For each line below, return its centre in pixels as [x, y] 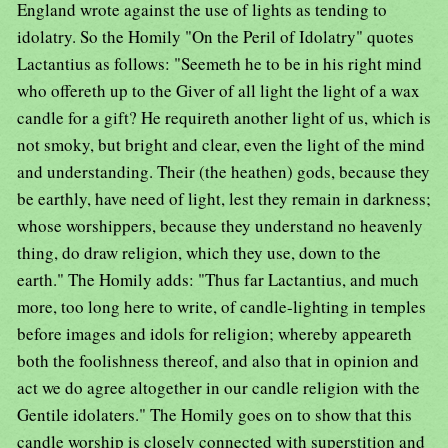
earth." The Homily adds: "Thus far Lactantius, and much [218, 280]
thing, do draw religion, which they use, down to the [199, 253]
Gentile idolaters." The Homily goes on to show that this [214, 415]
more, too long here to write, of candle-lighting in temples [221, 307]
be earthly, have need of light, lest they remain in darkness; [224, 199]
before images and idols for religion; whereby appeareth [214, 334]
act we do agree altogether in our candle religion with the [218, 388]
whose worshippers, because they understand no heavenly [220, 226]
